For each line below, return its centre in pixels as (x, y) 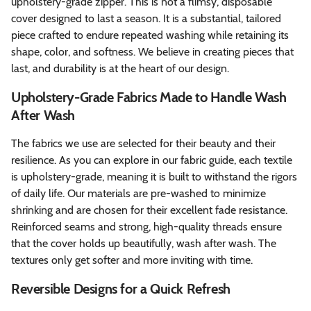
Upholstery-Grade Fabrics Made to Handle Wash (149, 97)
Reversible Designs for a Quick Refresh (121, 288)
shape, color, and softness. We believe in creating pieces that (152, 51)
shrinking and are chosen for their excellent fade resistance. (149, 210)
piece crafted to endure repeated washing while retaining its (150, 35)
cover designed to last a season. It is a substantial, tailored (146, 18)
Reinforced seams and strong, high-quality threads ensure (146, 226)
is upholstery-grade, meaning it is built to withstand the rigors (154, 176)
